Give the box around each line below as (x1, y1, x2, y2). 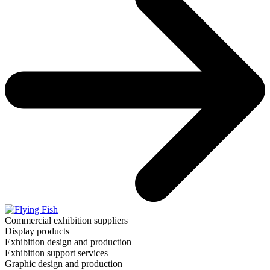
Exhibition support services (5, 247, 108, 258)
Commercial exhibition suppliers (5, 215, 128, 225)
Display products (5, 225, 69, 236)
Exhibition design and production (5, 236, 131, 247)
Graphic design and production (5, 258, 122, 269)
